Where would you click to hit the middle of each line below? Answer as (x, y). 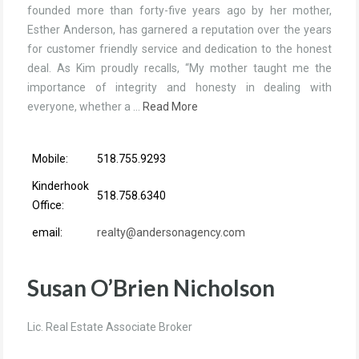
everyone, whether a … (85, 106)
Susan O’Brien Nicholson (151, 287)
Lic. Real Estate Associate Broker (110, 327)
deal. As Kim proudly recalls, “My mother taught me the (179, 68)
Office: (48, 205)
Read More (170, 106)
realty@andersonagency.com (171, 232)
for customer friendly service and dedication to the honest (179, 48)
